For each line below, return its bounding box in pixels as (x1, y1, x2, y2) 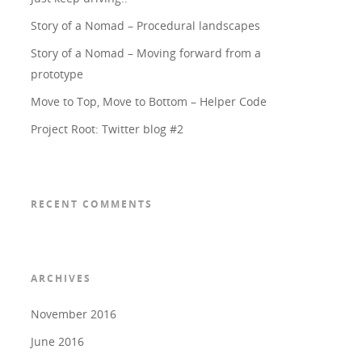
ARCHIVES (30, 271, 91, 285)
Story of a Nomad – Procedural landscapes (30, 18, 260, 33)
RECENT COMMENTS (30, 197, 153, 211)
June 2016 (30, 334, 84, 349)
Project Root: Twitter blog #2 (30, 121, 183, 137)
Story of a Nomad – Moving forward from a (30, 45, 261, 61)
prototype (30, 66, 83, 82)
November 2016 (30, 306, 116, 322)
